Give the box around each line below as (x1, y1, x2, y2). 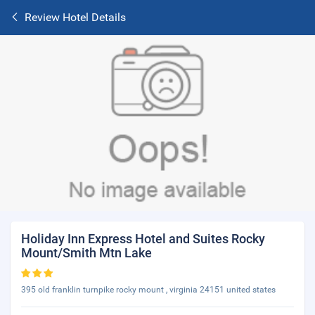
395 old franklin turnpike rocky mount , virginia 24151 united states (21, 285, 276, 295)
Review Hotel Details (25, 11, 126, 24)
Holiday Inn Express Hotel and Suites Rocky (21, 231, 265, 246)
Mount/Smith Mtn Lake (21, 245, 152, 260)
